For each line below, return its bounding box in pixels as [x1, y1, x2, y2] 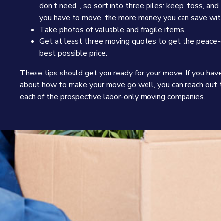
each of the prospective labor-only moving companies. [20, 91, 205, 102]
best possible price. [39, 48, 107, 59]
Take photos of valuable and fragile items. [39, 24, 185, 35]
